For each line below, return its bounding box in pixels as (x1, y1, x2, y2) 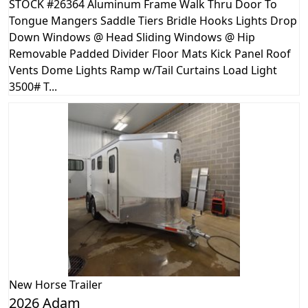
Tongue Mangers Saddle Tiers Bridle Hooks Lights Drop (9, 12, 297, 28)
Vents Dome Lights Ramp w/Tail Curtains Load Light (9, 62, 277, 78)
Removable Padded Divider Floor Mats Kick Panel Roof (9, 45, 291, 61)
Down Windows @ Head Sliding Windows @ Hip (9, 29, 255, 45)
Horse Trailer (35, 276, 102, 292)
